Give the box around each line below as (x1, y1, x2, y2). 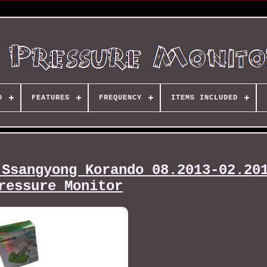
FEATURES (31, 94, 70, 102)
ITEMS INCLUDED (170, 94, 238, 102)
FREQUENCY (98, 94, 142, 102)
